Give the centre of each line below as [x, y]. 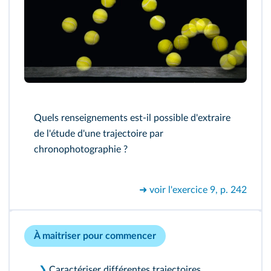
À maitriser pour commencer [95, 236]
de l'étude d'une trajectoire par [99, 133]
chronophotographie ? [81, 149]
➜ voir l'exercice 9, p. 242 [193, 190]
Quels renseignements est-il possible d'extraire [132, 118]
